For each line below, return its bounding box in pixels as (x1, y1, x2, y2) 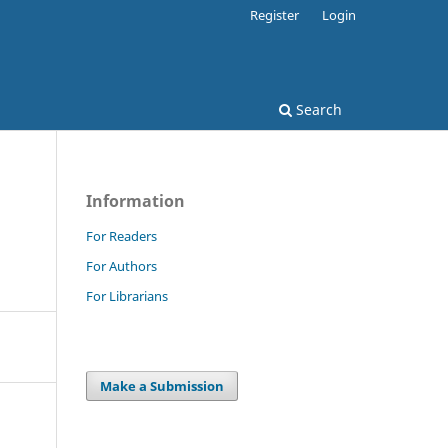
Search (292, 99, 342, 119)
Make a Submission (100, 376, 225, 395)
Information (86, 189, 185, 212)
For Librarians (86, 286, 168, 305)
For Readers (86, 226, 157, 245)
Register (250, 5, 300, 24)
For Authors (86, 256, 157, 275)
